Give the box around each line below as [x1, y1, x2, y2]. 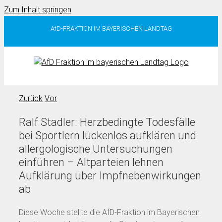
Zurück [19, 93, 43, 103]
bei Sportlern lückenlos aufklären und [19, 129, 196, 142]
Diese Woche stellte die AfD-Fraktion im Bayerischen [19, 207, 200, 217]
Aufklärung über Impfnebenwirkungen [19, 169, 201, 182]
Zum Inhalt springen [4, 5, 71, 14]
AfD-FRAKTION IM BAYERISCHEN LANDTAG [50, 24, 172, 32]
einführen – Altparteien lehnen [19, 156, 164, 168]
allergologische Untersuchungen [19, 142, 172, 155]
